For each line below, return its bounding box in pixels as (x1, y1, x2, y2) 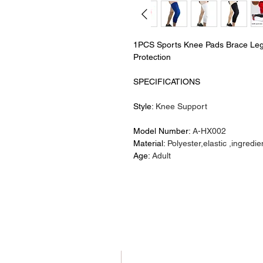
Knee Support (156, 102, 207, 111)
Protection (133, 52, 171, 62)
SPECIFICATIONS (133, 77, 200, 86)
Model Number (133, 126, 188, 136)
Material (133, 139, 163, 148)
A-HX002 (193, 126, 226, 136)
